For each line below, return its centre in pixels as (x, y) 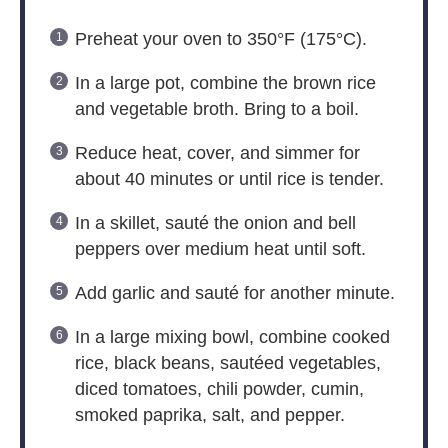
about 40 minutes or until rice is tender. (229, 179)
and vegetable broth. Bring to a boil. (216, 109)
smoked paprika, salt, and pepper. (209, 415)
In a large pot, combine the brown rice (225, 83)
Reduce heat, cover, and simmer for (217, 153)
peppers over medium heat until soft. (220, 249)
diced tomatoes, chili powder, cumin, (219, 389)
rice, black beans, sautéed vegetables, (227, 363)
